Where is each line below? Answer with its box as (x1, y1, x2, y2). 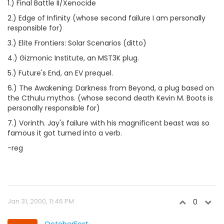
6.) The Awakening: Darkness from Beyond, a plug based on (7, 83, 214, 93)
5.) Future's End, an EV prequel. (7, 68, 113, 78)
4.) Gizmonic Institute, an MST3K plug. (7, 53, 139, 63)
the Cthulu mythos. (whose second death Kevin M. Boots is (7, 93, 213, 103)
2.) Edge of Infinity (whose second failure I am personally (7, 13, 205, 23)
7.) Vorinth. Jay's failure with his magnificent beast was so (7, 118, 209, 128)
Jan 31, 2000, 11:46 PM (7, 196, 74, 206)
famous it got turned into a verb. (7, 128, 122, 138)
